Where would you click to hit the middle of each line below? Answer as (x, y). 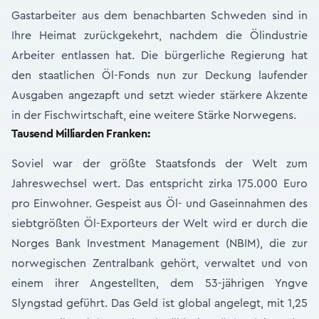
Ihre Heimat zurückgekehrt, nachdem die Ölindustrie (159, 36)
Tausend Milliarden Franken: (81, 134)
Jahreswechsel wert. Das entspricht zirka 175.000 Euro (159, 184)
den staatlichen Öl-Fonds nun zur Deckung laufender (159, 75)
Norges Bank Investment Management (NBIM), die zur (159, 244)
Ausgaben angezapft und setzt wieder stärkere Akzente (159, 95)
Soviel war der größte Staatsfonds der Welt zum (159, 164)
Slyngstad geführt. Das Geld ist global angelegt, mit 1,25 (159, 303)
